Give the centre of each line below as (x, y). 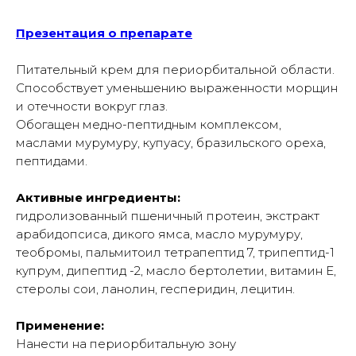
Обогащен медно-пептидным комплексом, (149, 124)
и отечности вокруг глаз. (92, 106)
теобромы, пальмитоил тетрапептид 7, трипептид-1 (175, 252)
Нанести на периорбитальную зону (126, 343)
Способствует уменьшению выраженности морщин (177, 87)
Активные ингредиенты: (98, 197)
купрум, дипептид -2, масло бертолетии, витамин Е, (176, 270)
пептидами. (52, 161)
